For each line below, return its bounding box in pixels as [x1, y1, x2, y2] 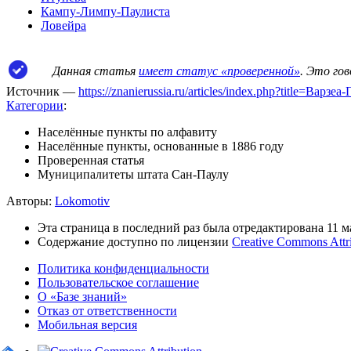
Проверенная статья [38, 154, 144, 168]
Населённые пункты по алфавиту [38, 125, 217, 139]
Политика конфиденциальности [38, 262, 209, 276]
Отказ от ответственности [38, 304, 177, 318]
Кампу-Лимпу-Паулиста [41, 5, 170, 19]
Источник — [6, 85, 78, 99]
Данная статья [52, 64, 139, 78]
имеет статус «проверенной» [139, 64, 300, 78]
